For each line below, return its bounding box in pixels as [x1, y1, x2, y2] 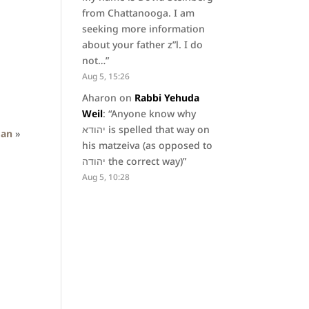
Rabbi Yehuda [134, 91, 200, 105]
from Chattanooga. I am [82, 6, 195, 20]
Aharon [82, 91, 117, 105]
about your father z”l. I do [82, 38, 203, 52]
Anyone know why [111, 107, 197, 121]
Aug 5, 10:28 [82, 171, 130, 183]
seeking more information [82, 22, 206, 36]
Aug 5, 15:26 [82, 70, 130, 82]
